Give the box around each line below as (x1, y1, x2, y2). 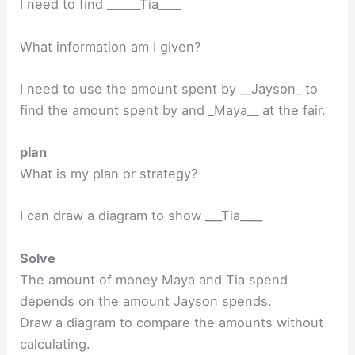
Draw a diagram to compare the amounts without (20, 314, 324, 330)
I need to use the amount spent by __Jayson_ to (20, 80, 319, 97)
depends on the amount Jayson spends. (20, 292, 273, 309)
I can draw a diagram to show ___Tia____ (20, 208, 263, 224)
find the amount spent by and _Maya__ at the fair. (20, 101, 326, 118)
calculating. (20, 335, 91, 352)
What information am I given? (20, 38, 201, 55)
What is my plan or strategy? (20, 166, 198, 182)
